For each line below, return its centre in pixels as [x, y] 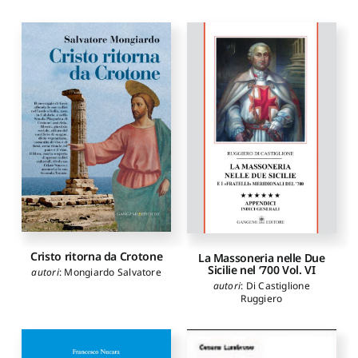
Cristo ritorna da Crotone [97, 256]
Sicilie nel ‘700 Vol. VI [262, 269]
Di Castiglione [278, 285]
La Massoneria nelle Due [261, 257]
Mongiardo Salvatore [113, 272]
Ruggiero [262, 298]
